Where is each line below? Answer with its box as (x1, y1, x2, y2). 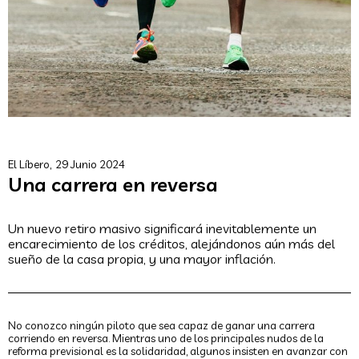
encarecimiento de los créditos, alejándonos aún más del (8, 236, 335, 252)
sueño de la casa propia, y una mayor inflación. (8, 251, 276, 268)
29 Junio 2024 (55, 157, 125, 172)
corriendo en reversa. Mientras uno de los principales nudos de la (8, 331, 324, 346)
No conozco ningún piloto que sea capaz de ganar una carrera (8, 318, 315, 333)
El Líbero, (8, 157, 51, 172)
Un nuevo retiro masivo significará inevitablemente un (8, 220, 317, 237)
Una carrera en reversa (8, 172, 218, 197)
